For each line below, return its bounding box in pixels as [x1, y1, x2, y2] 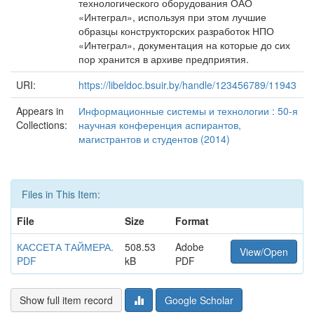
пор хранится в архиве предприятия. [78, 52, 249, 66]
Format [175, 214, 209, 228]
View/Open [240, 245, 288, 259]
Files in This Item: [22, 187, 100, 201]
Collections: [16, 118, 67, 132]
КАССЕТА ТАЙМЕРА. [17, 240, 114, 254]
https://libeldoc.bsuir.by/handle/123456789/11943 [78, 78, 296, 92]
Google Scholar [165, 293, 233, 307]
